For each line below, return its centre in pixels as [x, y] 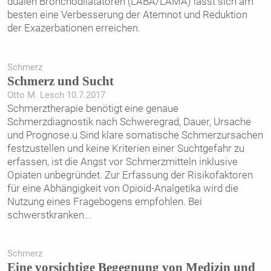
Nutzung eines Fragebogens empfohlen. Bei [104, 201]
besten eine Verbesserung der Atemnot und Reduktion [127, 15]
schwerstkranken [45, 214]
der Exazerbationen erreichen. [73, 28]
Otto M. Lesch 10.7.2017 [56, 95]
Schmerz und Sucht [60, 81]
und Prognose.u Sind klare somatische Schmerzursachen [135, 135]
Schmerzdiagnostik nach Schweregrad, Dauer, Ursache [129, 121]
